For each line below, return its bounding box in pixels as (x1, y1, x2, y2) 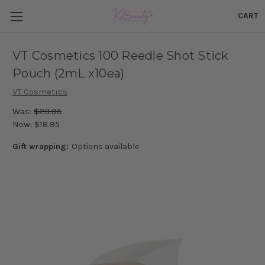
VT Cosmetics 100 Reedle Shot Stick (12, 49, 229, 63)
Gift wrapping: (12, 141, 69, 151)
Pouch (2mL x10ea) (12, 66, 125, 81)
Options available (71, 141, 139, 151)
